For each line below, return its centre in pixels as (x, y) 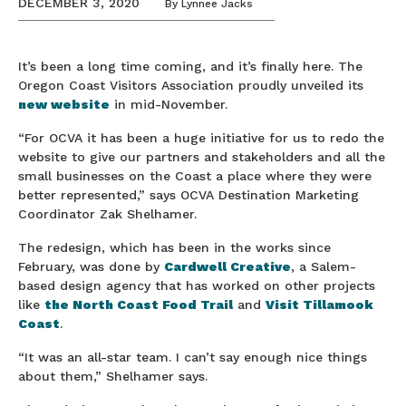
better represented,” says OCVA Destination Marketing (188, 195)
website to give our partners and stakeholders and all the (202, 157)
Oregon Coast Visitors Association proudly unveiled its (191, 85)
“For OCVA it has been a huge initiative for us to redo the (201, 138)
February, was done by (91, 266)
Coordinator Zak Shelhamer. (107, 214)
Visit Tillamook (319, 304)
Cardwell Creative (227, 266)
